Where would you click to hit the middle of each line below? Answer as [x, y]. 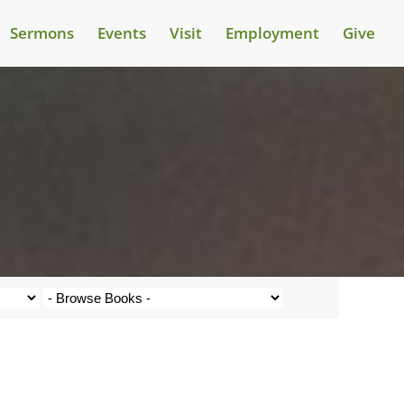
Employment [272, 33]
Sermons [42, 33]
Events [122, 33]
